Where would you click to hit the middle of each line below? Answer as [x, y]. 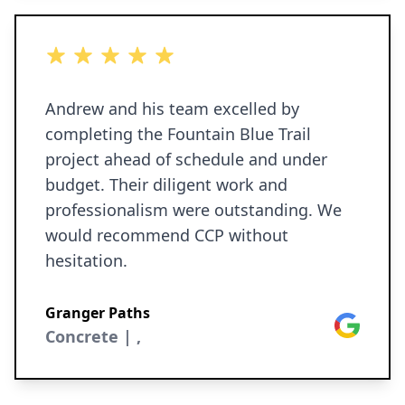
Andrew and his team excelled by [172, 108]
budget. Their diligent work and [166, 184]
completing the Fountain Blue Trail [178, 134]
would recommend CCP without [167, 235]
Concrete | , [93, 336]
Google [358, 323]
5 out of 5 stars [96, 55]
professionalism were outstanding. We [193, 210]
